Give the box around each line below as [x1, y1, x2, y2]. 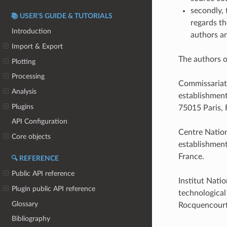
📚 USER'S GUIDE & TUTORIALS [11, 12, 112, 20]
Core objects [12, 132, 51, 140]
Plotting [12, 57, 36, 65]
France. [178, 152, 204, 161]
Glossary [12, 200, 39, 208]
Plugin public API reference [12, 185, 96, 193]
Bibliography [12, 215, 51, 223]
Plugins [12, 102, 34, 110]
